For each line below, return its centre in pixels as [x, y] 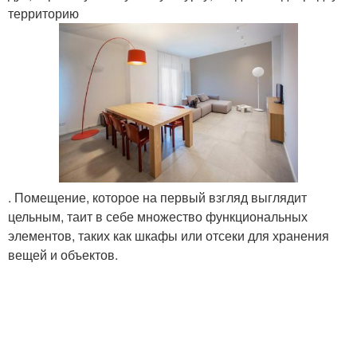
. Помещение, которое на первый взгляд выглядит [157, 198]
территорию [43, 13]
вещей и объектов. [63, 255]
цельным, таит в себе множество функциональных [158, 217]
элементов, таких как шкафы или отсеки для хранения [169, 236]
